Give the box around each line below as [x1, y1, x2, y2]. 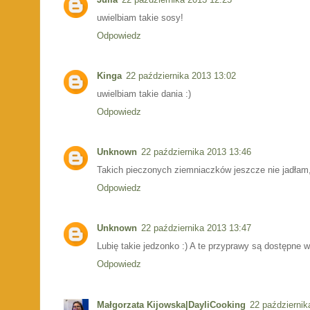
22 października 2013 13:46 [141, 147, 251, 158]
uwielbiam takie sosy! [97, 12, 183, 23]
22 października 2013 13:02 [126, 70, 236, 81]
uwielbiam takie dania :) [97, 88, 191, 99]
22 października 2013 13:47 [141, 223, 251, 234]
